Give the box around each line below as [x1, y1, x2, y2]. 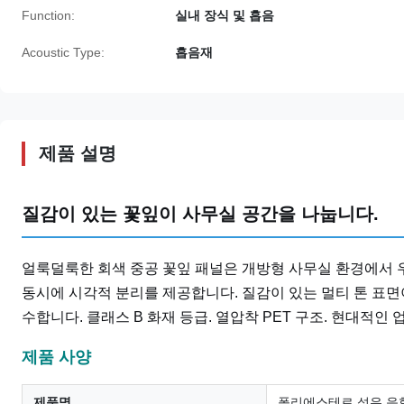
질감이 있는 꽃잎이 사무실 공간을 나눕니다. [22, 204, 379, 224]
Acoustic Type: [22, 45, 105, 60]
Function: [22, 8, 75, 23]
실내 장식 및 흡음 [175, 8, 274, 23]
